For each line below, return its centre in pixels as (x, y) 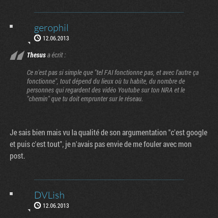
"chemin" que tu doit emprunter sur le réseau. (85, 98)
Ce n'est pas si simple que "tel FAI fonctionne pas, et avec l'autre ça (113, 72)
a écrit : (56, 54)
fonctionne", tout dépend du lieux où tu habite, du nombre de (106, 81)
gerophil (51, 27)
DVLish (49, 195)
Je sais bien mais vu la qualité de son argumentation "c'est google (109, 132)
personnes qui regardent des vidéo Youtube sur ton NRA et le (106, 90)
